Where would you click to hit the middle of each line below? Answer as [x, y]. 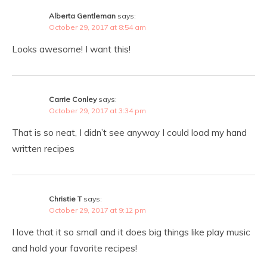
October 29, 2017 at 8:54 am [97, 27]
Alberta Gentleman [82, 15]
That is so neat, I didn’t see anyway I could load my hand [129, 132]
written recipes [43, 148]
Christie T [65, 198]
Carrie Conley [73, 99]
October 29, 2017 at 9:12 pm [97, 210]
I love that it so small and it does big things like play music [131, 232]
